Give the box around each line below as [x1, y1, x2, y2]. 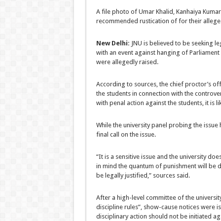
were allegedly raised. [96, 58, 158, 66]
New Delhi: [96, 39, 130, 47]
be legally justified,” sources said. [96, 172, 190, 179]
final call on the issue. [96, 131, 156, 138]
